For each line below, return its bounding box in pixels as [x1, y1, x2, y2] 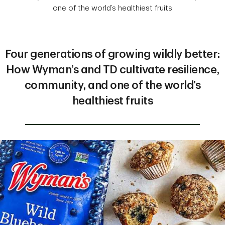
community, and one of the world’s [24, 80, 201, 91]
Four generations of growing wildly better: [5, 49, 220, 60]
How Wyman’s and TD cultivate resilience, [6, 64, 219, 75]
